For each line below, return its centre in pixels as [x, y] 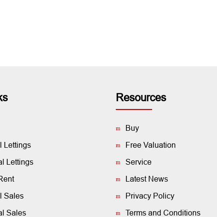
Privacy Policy [150, 196]
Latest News [147, 179]
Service [139, 162]
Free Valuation [151, 145]
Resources [141, 98]
